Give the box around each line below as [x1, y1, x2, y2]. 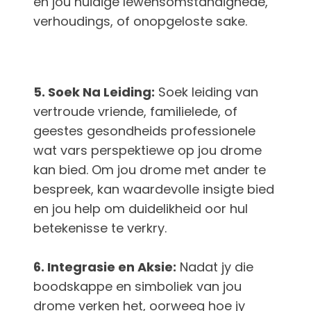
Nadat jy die [176, 258, 253, 276]
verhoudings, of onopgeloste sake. [33, 12, 247, 31]
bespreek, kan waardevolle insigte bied [33, 180, 274, 199]
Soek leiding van [155, 83, 258, 101]
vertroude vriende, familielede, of [33, 103, 237, 121]
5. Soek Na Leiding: [33, 83, 155, 101]
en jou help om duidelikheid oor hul [33, 200, 248, 218]
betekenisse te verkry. [33, 219, 167, 237]
